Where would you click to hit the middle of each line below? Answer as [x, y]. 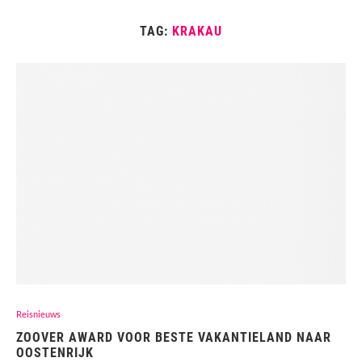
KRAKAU [197, 32]
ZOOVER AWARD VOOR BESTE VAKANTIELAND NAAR [174, 338]
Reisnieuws [38, 314]
